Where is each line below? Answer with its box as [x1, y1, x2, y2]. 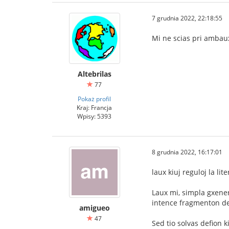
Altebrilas [77, 68, 111, 79]
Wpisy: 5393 [77, 111, 111, 120]
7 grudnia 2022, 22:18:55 [152, 13, 222, 22]
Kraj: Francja [77, 103, 112, 111]
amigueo [79, 202, 110, 213]
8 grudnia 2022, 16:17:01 [152, 147, 222, 156]
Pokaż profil [78, 94, 111, 103]
